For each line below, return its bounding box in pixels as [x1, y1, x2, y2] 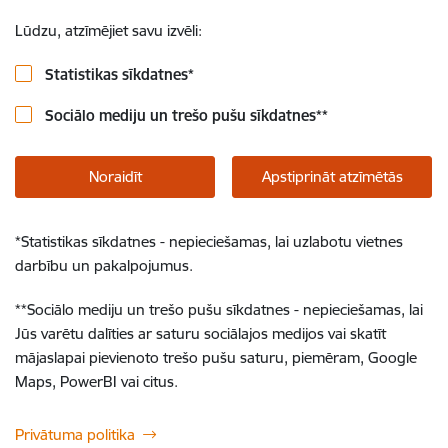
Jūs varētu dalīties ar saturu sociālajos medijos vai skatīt [15, 324, 386, 343]
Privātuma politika [15, 425, 135, 444]
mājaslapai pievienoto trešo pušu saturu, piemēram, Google [15, 348, 417, 367]
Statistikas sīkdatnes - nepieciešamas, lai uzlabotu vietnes [21, 232, 403, 251]
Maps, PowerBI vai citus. [15, 372, 178, 391]
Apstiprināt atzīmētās [261, 167, 403, 186]
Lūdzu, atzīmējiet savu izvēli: [15, 21, 202, 40]
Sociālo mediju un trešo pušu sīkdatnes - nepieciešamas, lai [27, 300, 423, 319]
